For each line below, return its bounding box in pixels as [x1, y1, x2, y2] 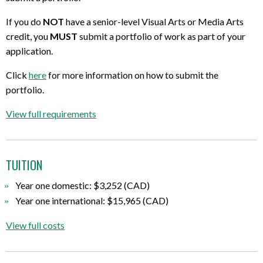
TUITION [6, 156, 42, 174]
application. [6, 45, 53, 56]
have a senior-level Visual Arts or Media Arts [64, 15, 244, 27]
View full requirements [6, 107, 96, 119]
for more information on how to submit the [46, 69, 218, 80]
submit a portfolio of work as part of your [77, 30, 245, 42]
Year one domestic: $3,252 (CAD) [15, 180, 150, 191]
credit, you [6, 30, 50, 42]
